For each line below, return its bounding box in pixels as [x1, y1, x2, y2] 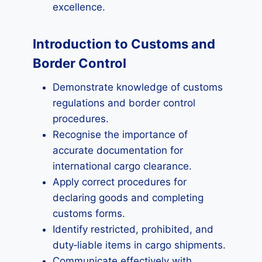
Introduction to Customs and [33, 36, 215, 51]
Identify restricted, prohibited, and [53, 223, 213, 235]
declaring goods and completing [53, 192, 204, 204]
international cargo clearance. [53, 160, 192, 172]
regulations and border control [53, 97, 195, 109]
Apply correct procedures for [53, 176, 187, 188]
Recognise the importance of [53, 129, 188, 140]
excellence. [53, 1, 105, 13]
